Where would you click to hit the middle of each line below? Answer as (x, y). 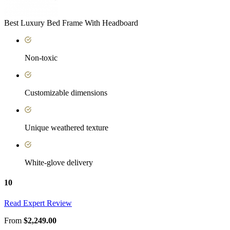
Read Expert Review (38, 203)
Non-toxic (41, 58)
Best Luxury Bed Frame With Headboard (71, 23)
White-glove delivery (59, 163)
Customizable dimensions (66, 93)
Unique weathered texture (66, 128)
